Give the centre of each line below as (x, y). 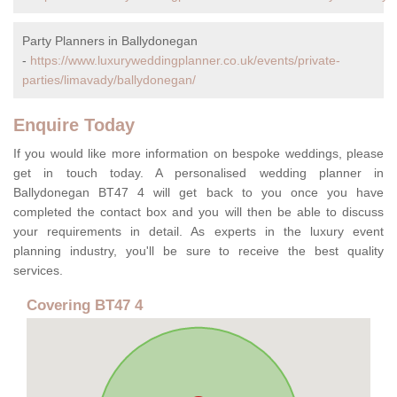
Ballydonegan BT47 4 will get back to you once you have (198, 193)
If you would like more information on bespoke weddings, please (198, 154)
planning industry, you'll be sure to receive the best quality (198, 251)
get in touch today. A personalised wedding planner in (198, 173)
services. (38, 271)
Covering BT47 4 (85, 306)
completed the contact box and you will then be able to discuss (198, 212)
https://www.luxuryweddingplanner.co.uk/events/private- (185, 61)
